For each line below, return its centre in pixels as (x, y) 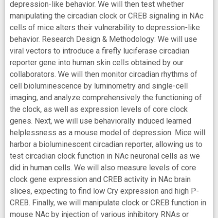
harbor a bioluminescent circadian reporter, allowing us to (106, 144)
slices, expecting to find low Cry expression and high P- (104, 191)
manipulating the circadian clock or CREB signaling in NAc (107, 16)
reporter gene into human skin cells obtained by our (97, 62)
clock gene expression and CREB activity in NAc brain (100, 179)
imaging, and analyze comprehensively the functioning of (106, 97)
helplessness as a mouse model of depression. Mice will (108, 132)
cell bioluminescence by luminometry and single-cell (99, 86)
